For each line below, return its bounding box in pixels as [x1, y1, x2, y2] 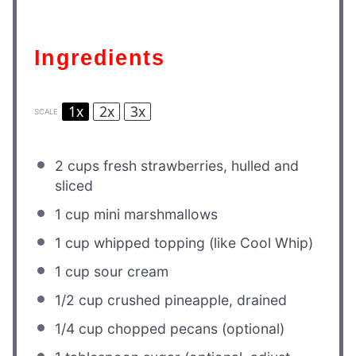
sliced [55, 177, 94, 195]
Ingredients [41, 44, 164, 70]
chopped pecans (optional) [103, 320, 285, 338]
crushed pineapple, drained [103, 292, 288, 309]
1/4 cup [55, 320, 104, 338]
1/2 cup [55, 292, 104, 309]
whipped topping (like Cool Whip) [90, 234, 314, 252]
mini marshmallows [90, 206, 219, 223]
